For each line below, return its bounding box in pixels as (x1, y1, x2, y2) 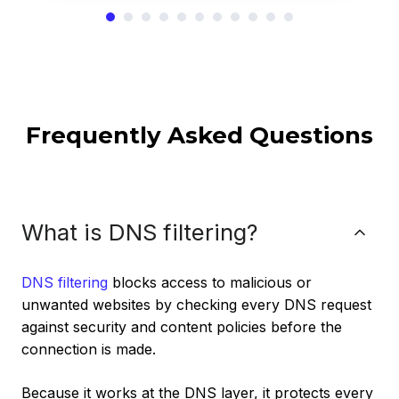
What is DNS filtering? (21, 217, 258, 246)
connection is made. (21, 339, 156, 358)
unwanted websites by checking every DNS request (21, 295, 371, 313)
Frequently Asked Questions (26, 120, 373, 150)
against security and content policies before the (21, 317, 342, 336)
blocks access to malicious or (108, 273, 312, 291)
